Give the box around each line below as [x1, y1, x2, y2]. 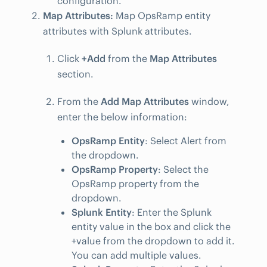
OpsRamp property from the [72, 178, 199, 190]
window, [189, 95, 229, 108]
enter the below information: [57, 111, 187, 123]
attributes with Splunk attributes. [43, 25, 192, 38]
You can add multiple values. [72, 249, 201, 262]
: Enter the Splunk [132, 206, 212, 219]
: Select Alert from [145, 135, 226, 147]
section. [57, 68, 94, 80]
